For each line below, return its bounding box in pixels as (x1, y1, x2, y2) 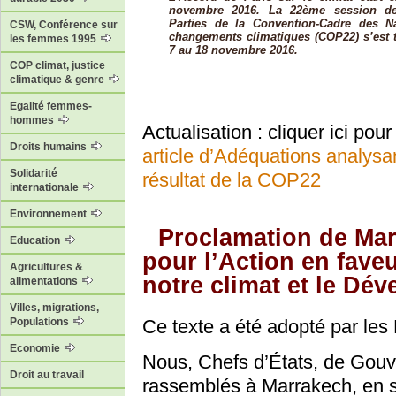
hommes (10, 114, 57, 127)
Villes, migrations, (10, 301, 99, 315)
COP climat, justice (10, 59, 105, 72)
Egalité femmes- (10, 100, 92, 113)
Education (10, 234, 63, 247)
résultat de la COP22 (142, 169, 321, 192)
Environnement (10, 208, 89, 221)
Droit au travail (10, 369, 84, 382)
